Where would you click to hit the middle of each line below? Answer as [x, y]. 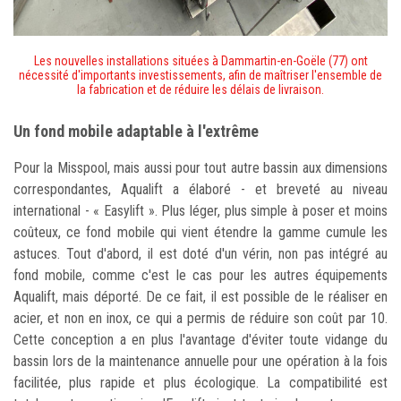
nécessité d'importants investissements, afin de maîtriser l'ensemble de [200, 76]
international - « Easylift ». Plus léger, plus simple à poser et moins [200, 211]
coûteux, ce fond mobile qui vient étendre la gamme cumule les [200, 233]
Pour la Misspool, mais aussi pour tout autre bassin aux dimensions [200, 168]
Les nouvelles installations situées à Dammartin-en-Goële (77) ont [200, 61]
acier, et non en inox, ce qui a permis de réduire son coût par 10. [200, 319]
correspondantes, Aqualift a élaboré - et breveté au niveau [200, 190]
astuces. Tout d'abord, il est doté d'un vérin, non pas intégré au [200, 254]
